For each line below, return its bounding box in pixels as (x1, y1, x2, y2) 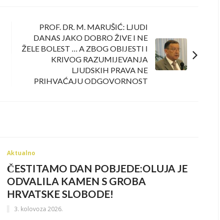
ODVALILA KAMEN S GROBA (7, 175, 146, 188)
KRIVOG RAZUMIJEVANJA (51, 55, 148, 64)
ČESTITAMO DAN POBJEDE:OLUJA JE (7, 162, 188, 175)
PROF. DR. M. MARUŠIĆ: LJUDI (39, 22, 148, 32)
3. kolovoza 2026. (14, 204, 63, 213)
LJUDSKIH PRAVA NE (72, 65, 148, 75)
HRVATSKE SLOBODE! (7, 188, 113, 200)
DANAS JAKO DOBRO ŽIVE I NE (33, 33, 148, 43)
